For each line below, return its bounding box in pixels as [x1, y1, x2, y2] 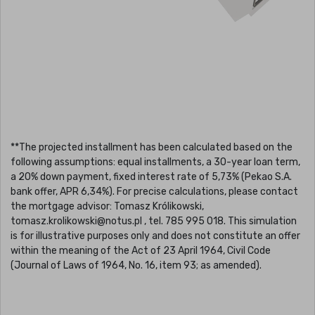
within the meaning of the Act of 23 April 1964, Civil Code [11, 244, 271, 257]
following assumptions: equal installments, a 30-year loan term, [11, 155, 300, 168]
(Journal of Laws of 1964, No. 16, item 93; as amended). [11, 259, 262, 271]
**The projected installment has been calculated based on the [11, 141, 292, 153]
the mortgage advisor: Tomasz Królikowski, [11, 200, 204, 212]
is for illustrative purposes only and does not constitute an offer [11, 229, 300, 242]
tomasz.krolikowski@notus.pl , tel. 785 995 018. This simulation [11, 214, 297, 227]
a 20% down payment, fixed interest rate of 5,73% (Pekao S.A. [11, 170, 292, 183]
